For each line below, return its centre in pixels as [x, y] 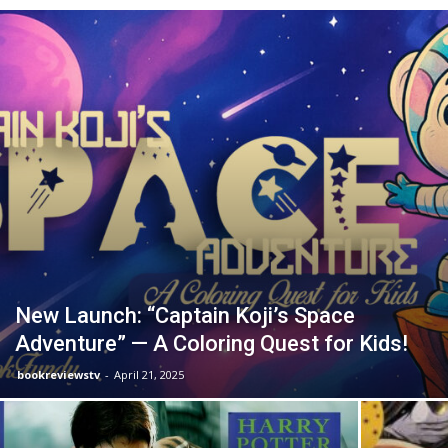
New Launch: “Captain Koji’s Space [185, 315]
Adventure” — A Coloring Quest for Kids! [211, 343]
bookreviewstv [58, 374]
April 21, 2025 [149, 374]
